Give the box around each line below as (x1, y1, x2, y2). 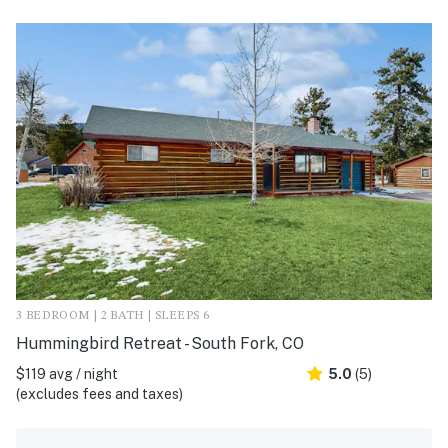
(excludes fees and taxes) (16, 385, 183, 402)
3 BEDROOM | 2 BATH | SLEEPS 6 (16, 309, 210, 322)
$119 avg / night (16, 365, 118, 382)
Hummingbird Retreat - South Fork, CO (16, 333, 304, 353)
